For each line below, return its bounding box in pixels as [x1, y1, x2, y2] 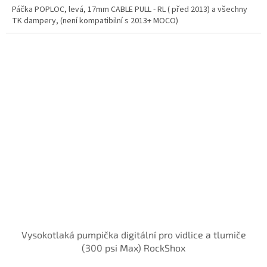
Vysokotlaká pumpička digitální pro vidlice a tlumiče [21, 228, 246, 240]
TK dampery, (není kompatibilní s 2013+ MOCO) [12, 14, 178, 27]
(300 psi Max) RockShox [82, 241, 185, 253]
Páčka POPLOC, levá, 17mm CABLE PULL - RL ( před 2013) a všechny [12, 3, 247, 15]
